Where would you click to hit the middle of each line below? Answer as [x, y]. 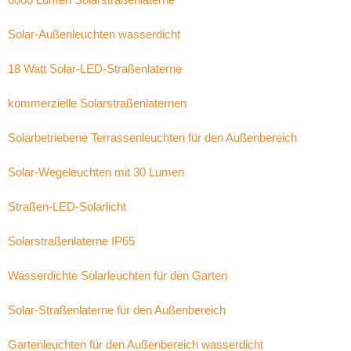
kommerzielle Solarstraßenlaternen [97, 103]
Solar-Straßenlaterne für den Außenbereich [117, 310]
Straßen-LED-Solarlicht [67, 206]
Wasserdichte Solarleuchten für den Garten [118, 275]
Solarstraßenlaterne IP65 [71, 241]
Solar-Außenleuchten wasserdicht [94, 34]
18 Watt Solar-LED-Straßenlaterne [95, 69]
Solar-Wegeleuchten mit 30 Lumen [96, 172]
